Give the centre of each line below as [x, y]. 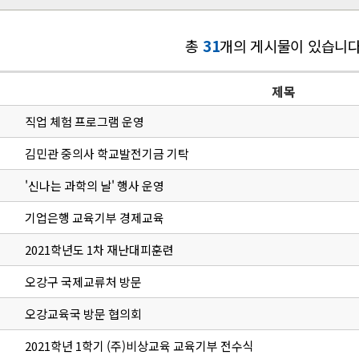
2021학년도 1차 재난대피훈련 [99, 250]
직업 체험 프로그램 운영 [84, 122]
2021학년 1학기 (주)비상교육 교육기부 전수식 [139, 346]
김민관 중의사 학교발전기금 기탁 [107, 154]
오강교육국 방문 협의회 [83, 314]
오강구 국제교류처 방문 [83, 282]
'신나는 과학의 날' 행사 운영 [94, 186]
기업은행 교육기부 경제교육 [94, 218]
